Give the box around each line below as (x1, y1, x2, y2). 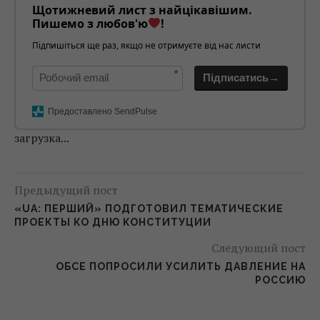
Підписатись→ (203, 71, 279, 84)
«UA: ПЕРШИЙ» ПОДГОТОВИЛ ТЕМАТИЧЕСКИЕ (14, 202, 284, 214)
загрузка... (14, 129, 69, 146)
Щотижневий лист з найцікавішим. (32, 1, 252, 18)
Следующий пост (211, 239, 306, 256)
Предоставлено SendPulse (48, 106, 157, 116)
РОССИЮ (255, 274, 306, 286)
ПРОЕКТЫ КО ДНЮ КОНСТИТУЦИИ (14, 216, 211, 228)
